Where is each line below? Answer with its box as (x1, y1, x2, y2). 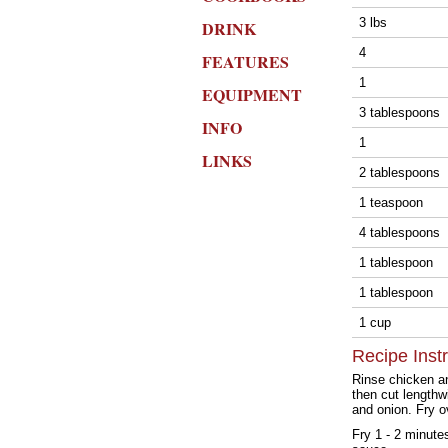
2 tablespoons (359, 165, 444, 180)
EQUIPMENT (202, 83, 302, 106)
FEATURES (202, 50, 289, 73)
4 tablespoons (359, 225, 444, 240)
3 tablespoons (359, 105, 444, 120)
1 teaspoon (359, 195, 427, 210)
